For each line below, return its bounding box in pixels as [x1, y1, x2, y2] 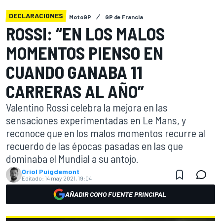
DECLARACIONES [9, 11, 63, 20]
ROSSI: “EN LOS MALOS [6, 23, 165, 44]
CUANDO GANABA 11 [6, 61, 143, 82]
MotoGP [69, 13, 91, 20]
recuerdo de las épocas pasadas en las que [6, 139, 183, 152]
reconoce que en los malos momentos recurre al [6, 126, 205, 139]
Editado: [22, 175, 44, 182]
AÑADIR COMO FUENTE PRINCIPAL [65, 190, 166, 198]
